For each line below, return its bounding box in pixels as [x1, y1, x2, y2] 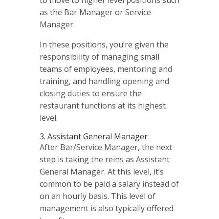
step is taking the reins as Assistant [39, 153, 170, 165]
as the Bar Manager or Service [39, 6, 151, 18]
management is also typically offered [39, 202, 174, 214]
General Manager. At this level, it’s [39, 166, 164, 177]
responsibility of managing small [39, 51, 159, 62]
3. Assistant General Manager [39, 131, 148, 142]
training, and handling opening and [39, 75, 169, 87]
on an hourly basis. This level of [39, 190, 155, 201]
